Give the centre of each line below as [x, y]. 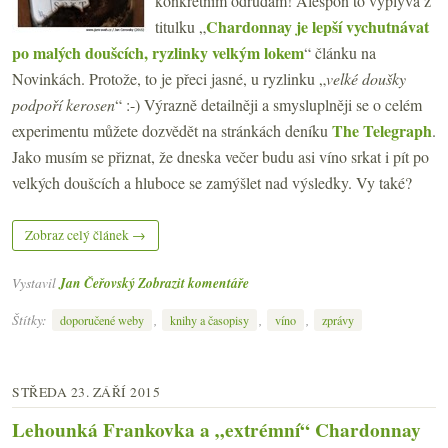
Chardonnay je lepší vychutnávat [317, 27]
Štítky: [31, 320]
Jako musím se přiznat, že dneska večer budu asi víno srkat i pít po [220, 157]
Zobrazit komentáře [193, 283]
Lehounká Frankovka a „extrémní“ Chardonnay [216, 430]
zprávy [338, 320]
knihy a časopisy [209, 320]
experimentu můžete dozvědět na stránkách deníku [172, 131]
